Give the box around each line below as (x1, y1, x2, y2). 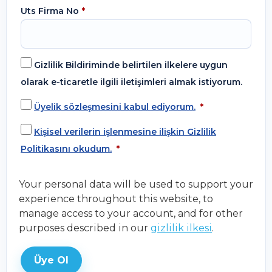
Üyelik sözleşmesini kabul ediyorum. (34, 101, 195, 113)
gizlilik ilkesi (151, 222, 212, 234)
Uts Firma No (21, 5, 81, 17)
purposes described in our (19, 222, 151, 234)
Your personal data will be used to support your (19, 178, 253, 191)
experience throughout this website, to (19, 193, 213, 205)
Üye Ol (34, 254, 69, 266)
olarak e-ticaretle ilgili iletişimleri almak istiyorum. (21, 76, 242, 88)
